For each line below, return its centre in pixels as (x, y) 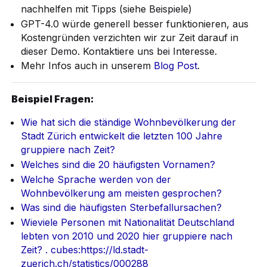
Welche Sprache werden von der (96, 179)
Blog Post (176, 66)
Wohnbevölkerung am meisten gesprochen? (122, 193)
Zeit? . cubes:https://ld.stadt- (85, 249)
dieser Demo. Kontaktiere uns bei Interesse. (119, 51)
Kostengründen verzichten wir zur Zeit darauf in (130, 37)
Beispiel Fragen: (53, 99)
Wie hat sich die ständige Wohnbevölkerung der (129, 122)
